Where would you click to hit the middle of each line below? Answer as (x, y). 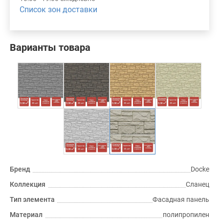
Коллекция (28, 184)
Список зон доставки (58, 10)
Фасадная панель (181, 199)
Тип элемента (32, 199)
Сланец (197, 184)
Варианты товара (50, 47)
